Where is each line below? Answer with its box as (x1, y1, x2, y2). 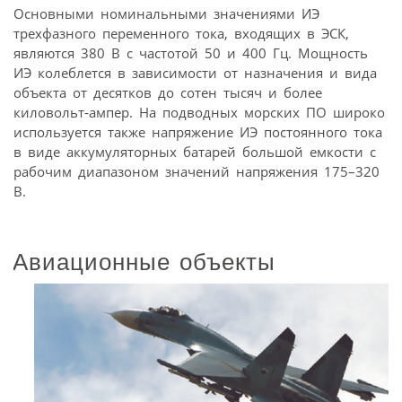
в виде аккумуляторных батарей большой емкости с (13, 143, 376, 162)
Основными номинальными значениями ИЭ (13, 4, 319, 23)
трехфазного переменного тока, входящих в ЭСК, (13, 24, 349, 43)
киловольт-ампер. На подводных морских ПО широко (13, 103, 385, 122)
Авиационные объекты (13, 248, 275, 275)
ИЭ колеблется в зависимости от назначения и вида (13, 64, 377, 83)
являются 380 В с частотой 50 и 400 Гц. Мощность (13, 44, 368, 63)
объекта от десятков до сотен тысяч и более (13, 83, 322, 102)
